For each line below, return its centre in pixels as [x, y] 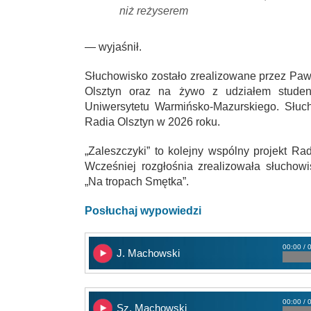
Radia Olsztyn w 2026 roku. [152, 121]
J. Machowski [148, 253]
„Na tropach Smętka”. [137, 181]
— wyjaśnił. [113, 47]
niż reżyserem [154, 10]
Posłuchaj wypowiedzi [143, 210]
